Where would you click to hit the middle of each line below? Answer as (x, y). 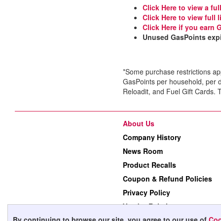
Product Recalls (149, 165)
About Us (139, 124)
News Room (143, 151)
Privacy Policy (147, 193)
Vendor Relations (152, 206)
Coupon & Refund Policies (167, 179)
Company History (152, 137)
